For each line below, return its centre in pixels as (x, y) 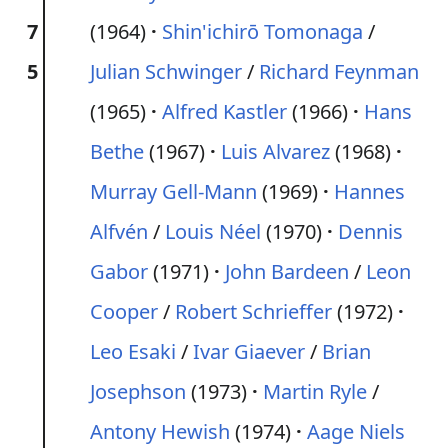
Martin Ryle (315, 391)
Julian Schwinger (166, 71)
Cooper (124, 311)
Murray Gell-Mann (173, 191)
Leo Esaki (133, 351)
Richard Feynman (339, 71)
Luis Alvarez (275, 151)
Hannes (369, 191)
